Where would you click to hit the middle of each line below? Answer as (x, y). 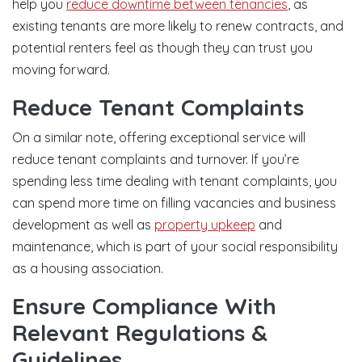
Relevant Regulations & (140, 333)
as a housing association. (88, 268)
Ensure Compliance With (144, 306)
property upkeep (205, 225)
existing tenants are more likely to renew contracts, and (178, 26)
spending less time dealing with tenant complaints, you (175, 181)
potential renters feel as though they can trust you (162, 48)
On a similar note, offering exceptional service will (159, 137)
